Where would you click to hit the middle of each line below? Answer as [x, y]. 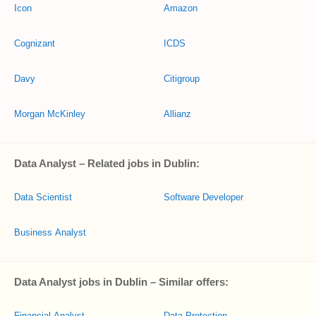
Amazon [181, 8]
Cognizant [35, 43]
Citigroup [182, 79]
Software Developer [203, 197]
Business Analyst [50, 232]
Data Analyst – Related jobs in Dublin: [107, 163]
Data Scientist [43, 197]
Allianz [177, 114]
